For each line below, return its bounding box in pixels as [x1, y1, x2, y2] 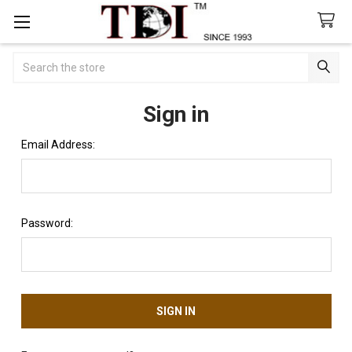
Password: [20, 216, 73, 229]
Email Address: [20, 137, 95, 151]
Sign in [143, 101, 209, 127]
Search [13, 53, 48, 66]
